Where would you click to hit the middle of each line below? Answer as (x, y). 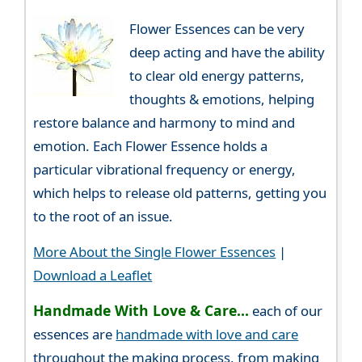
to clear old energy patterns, (217, 75)
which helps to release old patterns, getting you (180, 192)
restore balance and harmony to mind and (164, 122)
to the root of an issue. (103, 216)
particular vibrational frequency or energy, (165, 169)
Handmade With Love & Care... (141, 311)
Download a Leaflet (93, 276)
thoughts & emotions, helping (221, 99)
